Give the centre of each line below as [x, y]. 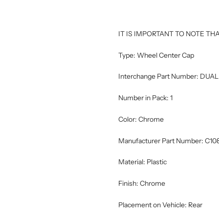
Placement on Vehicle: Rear [160, 205]
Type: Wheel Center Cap [156, 55]
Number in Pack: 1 [145, 98]
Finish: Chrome [142, 183]
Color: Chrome [141, 119]
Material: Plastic [142, 162]
